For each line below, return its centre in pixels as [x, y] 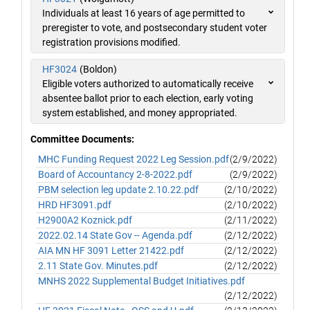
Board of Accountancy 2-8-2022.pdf [116, 174]
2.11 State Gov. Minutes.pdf [98, 266]
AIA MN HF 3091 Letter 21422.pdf [111, 250]
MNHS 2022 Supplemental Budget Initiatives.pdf [142, 281]
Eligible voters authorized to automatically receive [148, 84]
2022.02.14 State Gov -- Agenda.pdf [116, 235]
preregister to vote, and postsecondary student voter [155, 28]
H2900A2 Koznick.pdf [85, 220]
